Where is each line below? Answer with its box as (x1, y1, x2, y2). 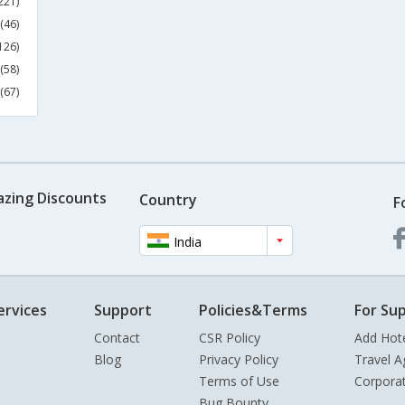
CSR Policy (199, 329, 260, 346)
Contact (94, 329, 140, 346)
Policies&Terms (199, 300, 307, 320)
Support (94, 300, 152, 320)
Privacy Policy (199, 351, 278, 368)
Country (138, 189, 197, 210)
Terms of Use (199, 372, 279, 390)
